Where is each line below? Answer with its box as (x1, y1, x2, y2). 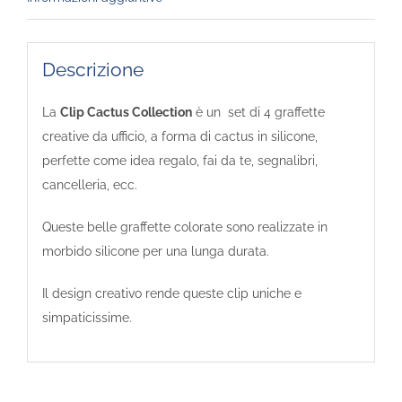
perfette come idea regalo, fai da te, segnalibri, (41, 153, 318, 168)
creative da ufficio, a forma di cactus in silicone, (41, 128, 318, 144)
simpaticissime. (41, 310, 132, 325)
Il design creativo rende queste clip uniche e (41, 285, 301, 301)
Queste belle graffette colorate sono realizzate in (41, 219, 328, 234)
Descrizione (41, 57, 144, 81)
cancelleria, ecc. (41, 177, 137, 192)
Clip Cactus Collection (59, 104, 192, 119)
